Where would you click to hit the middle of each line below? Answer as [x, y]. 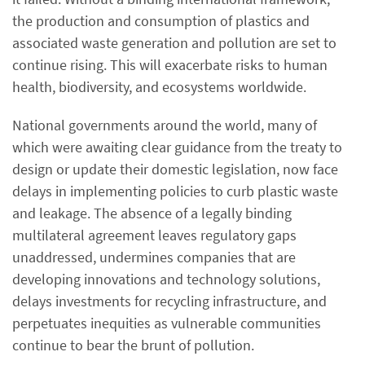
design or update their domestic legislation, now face [175, 169]
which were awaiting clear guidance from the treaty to [177, 147]
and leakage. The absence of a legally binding [152, 213]
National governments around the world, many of [165, 125]
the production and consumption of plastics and [161, 21]
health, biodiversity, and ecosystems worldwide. [159, 87]
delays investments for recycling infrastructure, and [169, 301]
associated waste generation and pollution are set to [174, 43]
